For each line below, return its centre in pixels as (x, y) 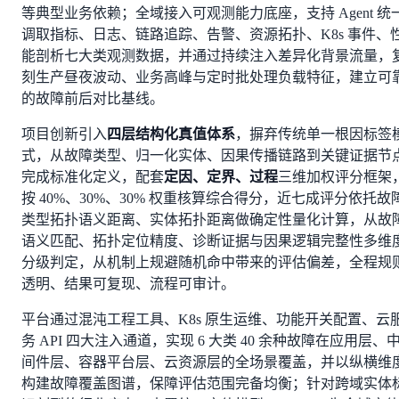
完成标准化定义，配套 (93, 176)
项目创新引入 (64, 134)
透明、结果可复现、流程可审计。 (128, 283)
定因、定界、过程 (221, 176)
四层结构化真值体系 (171, 134)
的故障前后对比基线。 (93, 98)
